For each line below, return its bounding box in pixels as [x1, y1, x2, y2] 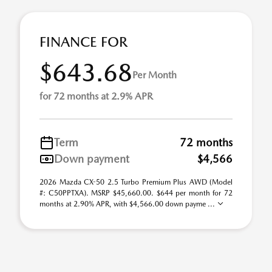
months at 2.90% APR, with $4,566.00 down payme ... [39, 200, 217, 208]
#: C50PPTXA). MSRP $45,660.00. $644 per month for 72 [39, 189, 233, 197]
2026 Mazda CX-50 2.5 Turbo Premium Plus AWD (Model [39, 178, 233, 186]
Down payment [54, 152, 129, 165]
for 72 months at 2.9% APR [39, 90, 153, 102]
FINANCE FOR [39, 33, 127, 50]
